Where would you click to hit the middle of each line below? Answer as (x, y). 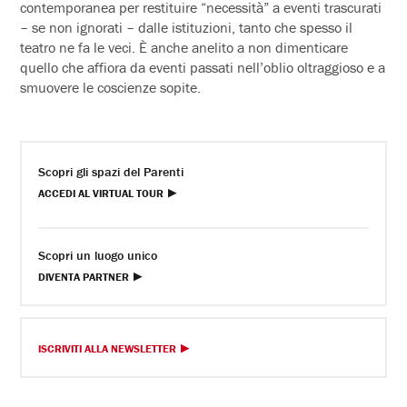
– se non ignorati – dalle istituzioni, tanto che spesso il (187, 27)
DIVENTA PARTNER (84, 276)
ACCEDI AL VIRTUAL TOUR (101, 193)
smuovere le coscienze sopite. (111, 87)
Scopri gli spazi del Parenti (111, 171)
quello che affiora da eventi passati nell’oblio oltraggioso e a (203, 67)
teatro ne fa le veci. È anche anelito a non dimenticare (184, 47)
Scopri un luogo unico (98, 255)
